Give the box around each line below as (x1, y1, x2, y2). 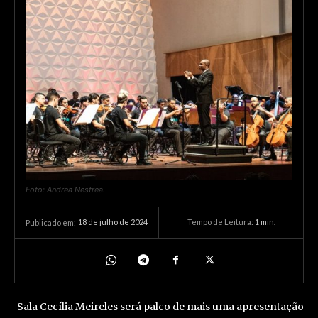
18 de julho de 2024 (78, 217, 148, 227)
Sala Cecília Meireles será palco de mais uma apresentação (14, 300, 304, 313)
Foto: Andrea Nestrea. (26, 184, 105, 194)
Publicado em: (26, 217, 76, 227)
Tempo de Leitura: (187, 217, 255, 227)
